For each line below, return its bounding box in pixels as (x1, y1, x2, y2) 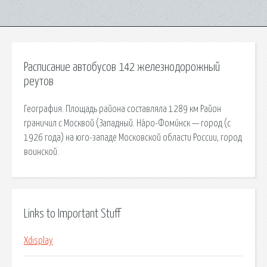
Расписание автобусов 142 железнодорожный (24, 61, 220, 73)
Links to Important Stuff (24, 207, 120, 220)
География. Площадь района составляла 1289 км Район (24, 104, 221, 114)
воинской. (24, 147, 59, 157)
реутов (24, 76, 54, 88)
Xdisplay (24, 236, 53, 246)
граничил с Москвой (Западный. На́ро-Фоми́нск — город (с (24, 118, 231, 128)
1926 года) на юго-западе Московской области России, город (24, 132, 242, 142)
